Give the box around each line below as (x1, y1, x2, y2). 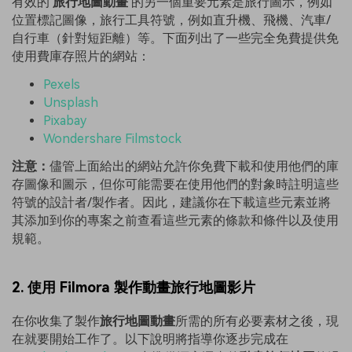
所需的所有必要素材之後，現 (175, 313, 339, 328)
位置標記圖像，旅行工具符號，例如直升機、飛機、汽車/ (12, 12, 331, 27)
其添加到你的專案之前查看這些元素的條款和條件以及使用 (12, 213, 339, 229)
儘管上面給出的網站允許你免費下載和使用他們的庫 (49, 159, 339, 174)
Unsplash (43, 94, 98, 110)
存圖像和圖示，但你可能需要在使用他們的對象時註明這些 (12, 177, 339, 192)
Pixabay (43, 112, 86, 128)
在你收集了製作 (12, 313, 100, 328)
